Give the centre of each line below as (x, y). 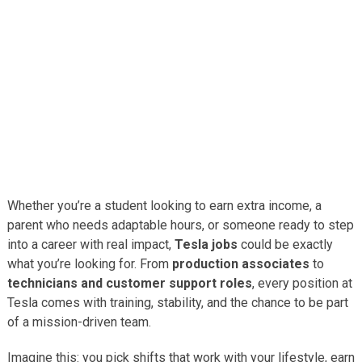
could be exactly (285, 244)
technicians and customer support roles (129, 283)
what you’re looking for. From (89, 263)
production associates (240, 263)
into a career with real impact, (90, 244)
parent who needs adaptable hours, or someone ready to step (180, 225)
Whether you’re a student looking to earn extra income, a (164, 205)
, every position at (302, 283)
